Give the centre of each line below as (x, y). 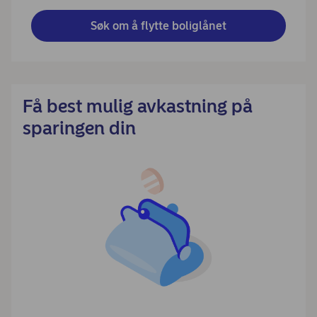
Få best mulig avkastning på (138, 106)
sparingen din (79, 128)
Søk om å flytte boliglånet (158, 25)
